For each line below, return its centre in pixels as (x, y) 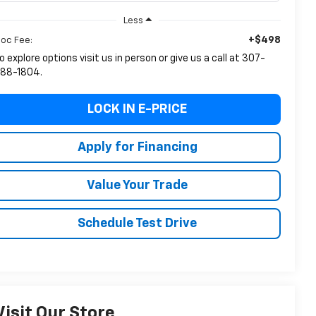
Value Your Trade (138, 185)
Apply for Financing (137, 147)
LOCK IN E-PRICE (138, 109)
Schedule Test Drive (138, 223)
